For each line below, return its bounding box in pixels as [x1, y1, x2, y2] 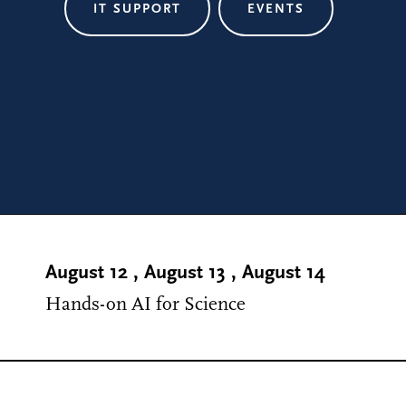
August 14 [242, 260, 325, 285]
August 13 [144, 260, 226, 285]
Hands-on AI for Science [45, 293, 246, 316]
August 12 [45, 260, 128, 285]
